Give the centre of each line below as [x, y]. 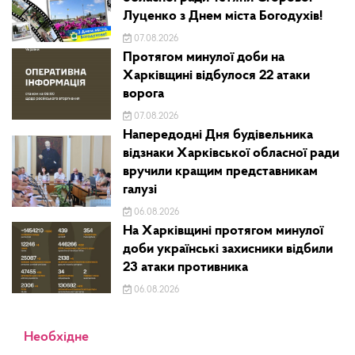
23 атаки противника [186, 268]
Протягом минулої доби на [204, 58]
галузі [140, 190]
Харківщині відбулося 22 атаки [217, 76]
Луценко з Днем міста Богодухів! [223, 17]
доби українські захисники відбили [228, 250]
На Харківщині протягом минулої [223, 231]
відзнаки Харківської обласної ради [231, 154]
